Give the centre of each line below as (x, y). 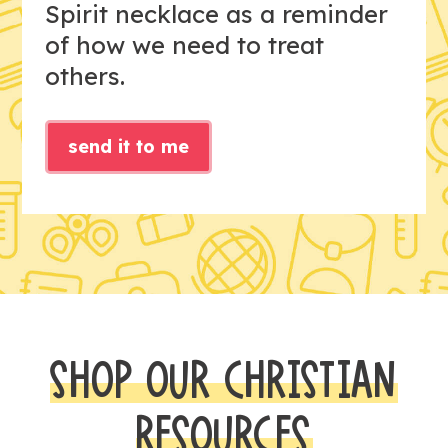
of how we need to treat (184, 45)
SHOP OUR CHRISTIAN (224, 382)
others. (84, 76)
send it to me (128, 147)
